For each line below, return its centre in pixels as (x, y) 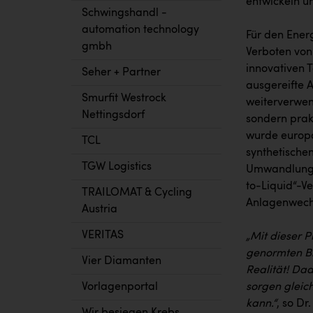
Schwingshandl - (124, 13)
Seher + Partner (121, 73)
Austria (100, 210)
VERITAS (103, 235)
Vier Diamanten (122, 261)
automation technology (140, 30)
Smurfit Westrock (124, 99)
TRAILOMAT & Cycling (137, 193)
